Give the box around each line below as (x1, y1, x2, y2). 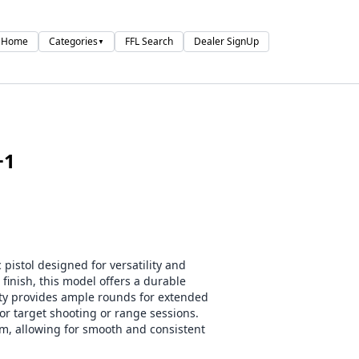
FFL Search (125, 34, 173, 48)
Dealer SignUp (194, 34, 259, 48)
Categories (49, 34, 98, 48)
